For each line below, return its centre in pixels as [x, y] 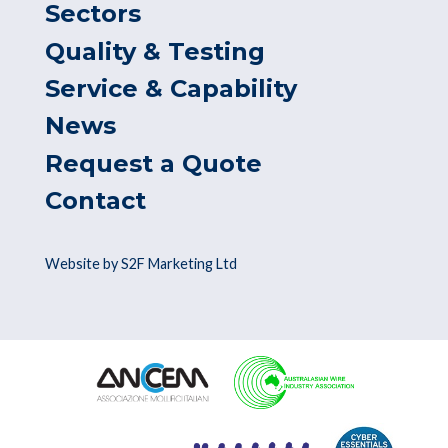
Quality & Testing [154, 51]
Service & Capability [170, 88]
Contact [95, 201]
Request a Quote [153, 163]
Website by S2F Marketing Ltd [140, 263]
